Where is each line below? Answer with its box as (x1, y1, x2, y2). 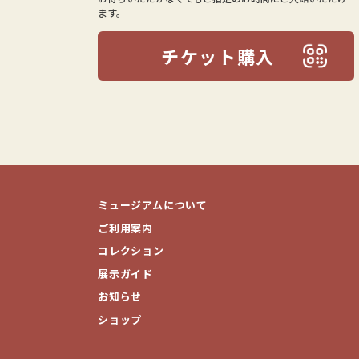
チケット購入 (161, 43, 275, 69)
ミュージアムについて (98, 197, 208, 212)
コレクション (98, 243, 164, 258)
